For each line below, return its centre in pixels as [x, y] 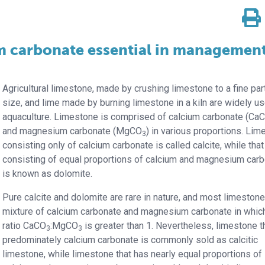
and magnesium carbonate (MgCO [72, 131]
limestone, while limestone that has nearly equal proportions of [132, 254]
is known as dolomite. [48, 174]
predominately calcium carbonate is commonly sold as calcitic [130, 240]
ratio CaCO [25, 226]
